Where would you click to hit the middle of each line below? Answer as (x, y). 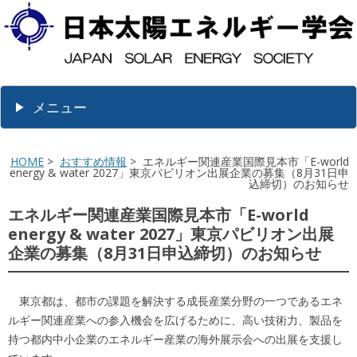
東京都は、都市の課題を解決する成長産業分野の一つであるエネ (175, 301)
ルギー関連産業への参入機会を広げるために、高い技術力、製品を (175, 320)
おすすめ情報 (93, 162)
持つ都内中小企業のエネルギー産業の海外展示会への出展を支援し (175, 339)
